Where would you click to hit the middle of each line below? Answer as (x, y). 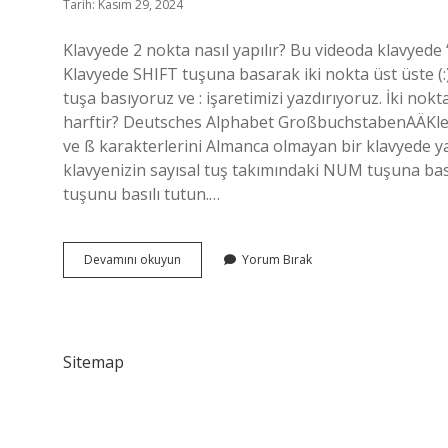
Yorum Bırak (277, 259)
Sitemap (93, 362)
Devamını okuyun (132, 259)
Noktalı (200, 276)
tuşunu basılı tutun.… (141, 194)
